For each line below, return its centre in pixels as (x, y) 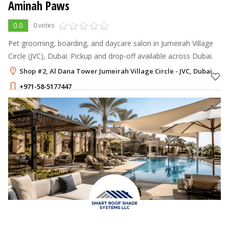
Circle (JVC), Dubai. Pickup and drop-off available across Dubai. (111, 56)
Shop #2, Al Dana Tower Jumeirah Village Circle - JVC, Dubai (116, 71)
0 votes (44, 25)
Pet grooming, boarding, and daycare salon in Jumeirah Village (111, 43)
